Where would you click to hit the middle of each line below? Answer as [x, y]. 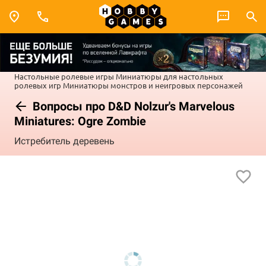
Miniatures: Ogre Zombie [80, 121]
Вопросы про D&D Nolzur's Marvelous [132, 106]
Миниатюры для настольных [170, 76]
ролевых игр [38, 85]
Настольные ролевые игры [64, 76]
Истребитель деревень [64, 141]
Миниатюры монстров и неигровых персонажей [153, 85]
